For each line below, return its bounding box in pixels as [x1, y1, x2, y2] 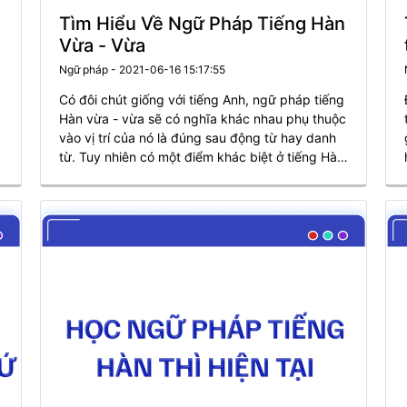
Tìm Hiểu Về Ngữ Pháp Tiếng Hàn [59, 13, 345, 35]
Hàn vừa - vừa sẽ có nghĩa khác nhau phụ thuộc [59, 111, 346, 126]
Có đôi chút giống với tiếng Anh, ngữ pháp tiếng [59, 92, 344, 107]
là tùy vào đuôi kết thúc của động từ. [59, 168, 279, 184]
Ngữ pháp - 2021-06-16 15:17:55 [59, 63, 225, 76]
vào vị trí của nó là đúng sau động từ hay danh [59, 130, 336, 145]
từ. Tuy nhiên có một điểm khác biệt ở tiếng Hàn [59, 149, 344, 164]
